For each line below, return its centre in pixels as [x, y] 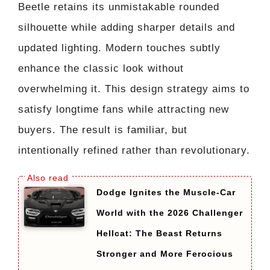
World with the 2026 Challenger [170, 213]
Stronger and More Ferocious [165, 254]
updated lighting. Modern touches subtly [119, 48]
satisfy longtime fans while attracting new [124, 109]
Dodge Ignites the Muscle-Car [166, 193]
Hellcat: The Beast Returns [159, 234]
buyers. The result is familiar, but [103, 130]
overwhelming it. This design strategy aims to [134, 89]
